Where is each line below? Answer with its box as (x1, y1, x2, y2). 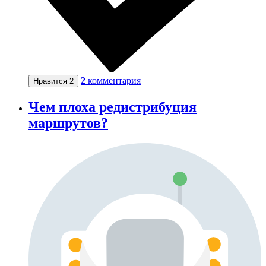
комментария (88, 75, 141, 85)
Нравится (33, 76, 69, 85)
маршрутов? (28, 115, 108, 131)
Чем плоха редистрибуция (28, 99, 197, 115)
